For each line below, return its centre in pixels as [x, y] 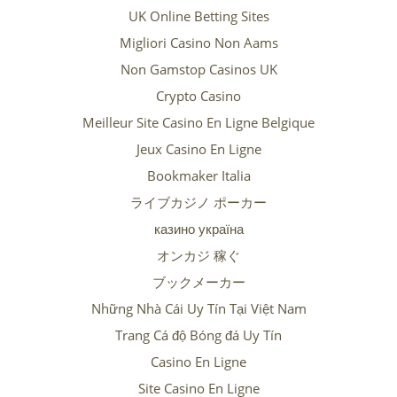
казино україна [198, 229]
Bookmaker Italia [198, 176]
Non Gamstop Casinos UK [198, 70]
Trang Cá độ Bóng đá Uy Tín [198, 335]
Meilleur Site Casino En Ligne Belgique [198, 123]
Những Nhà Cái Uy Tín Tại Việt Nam [198, 309]
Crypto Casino [198, 96]
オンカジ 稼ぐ [198, 256]
